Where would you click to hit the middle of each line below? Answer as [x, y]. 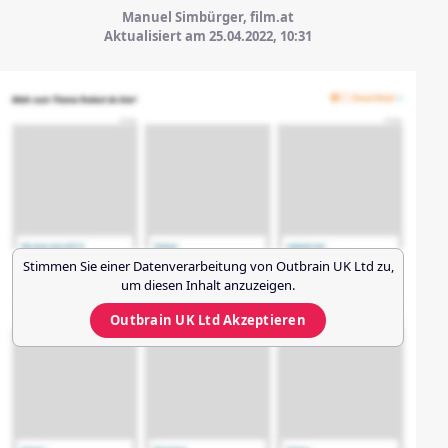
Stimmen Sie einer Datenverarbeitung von [149, 266]
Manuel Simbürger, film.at [208, 17]
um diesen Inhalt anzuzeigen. [208, 285]
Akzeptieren [262, 320]
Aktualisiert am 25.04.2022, [192, 36]
